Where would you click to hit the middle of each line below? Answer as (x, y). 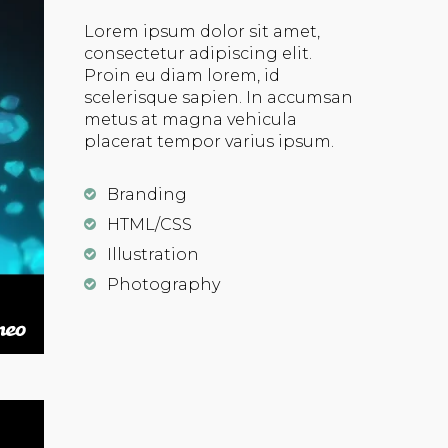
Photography (164, 284)
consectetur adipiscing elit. (198, 53)
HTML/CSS (150, 224)
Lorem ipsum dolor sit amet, (202, 31)
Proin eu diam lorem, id (182, 75)
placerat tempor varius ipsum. (209, 141)
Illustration (153, 254)
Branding (147, 194)
